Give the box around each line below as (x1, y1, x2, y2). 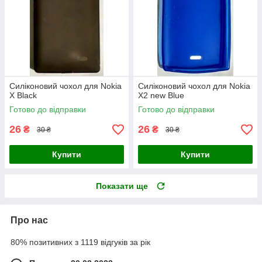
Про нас (11, 215, 48, 226)
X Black (9, 91, 37, 101)
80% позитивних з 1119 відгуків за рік (11, 237, 150, 247)
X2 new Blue (138, 91, 184, 101)
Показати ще (96, 181, 148, 191)
